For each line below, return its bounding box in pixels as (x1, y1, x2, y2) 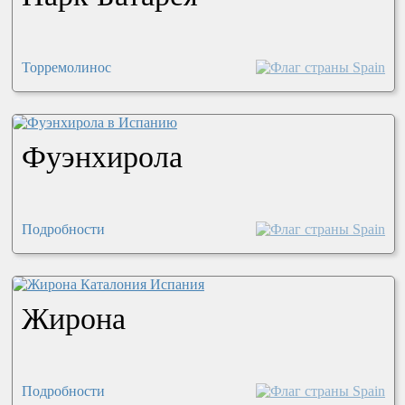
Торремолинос (21, 60, 111, 76)
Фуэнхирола (21, 140, 183, 174)
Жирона (21, 302, 126, 336)
